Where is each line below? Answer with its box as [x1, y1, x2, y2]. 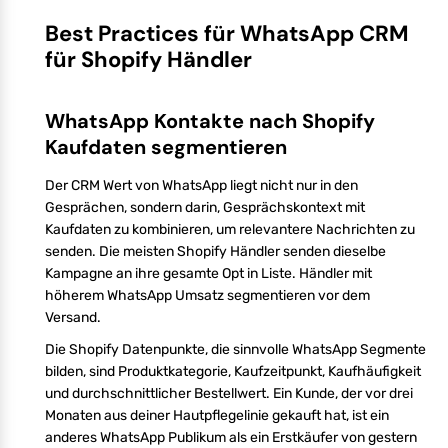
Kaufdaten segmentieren [45, 133, 287, 160]
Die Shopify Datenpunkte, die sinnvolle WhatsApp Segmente [45, 340, 426, 358]
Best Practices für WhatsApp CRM [45, 18, 409, 48]
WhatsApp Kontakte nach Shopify [45, 107, 375, 134]
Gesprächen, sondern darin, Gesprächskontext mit [45, 198, 365, 216]
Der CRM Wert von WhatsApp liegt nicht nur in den [45, 176, 358, 194]
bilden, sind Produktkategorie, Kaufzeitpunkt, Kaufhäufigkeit [45, 362, 421, 380]
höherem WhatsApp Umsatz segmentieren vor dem [45, 286, 370, 304]
